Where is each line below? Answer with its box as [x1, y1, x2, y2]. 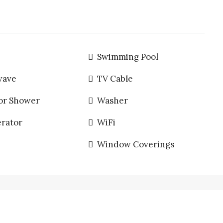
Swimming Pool [97, 51, 158, 62]
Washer [97, 95, 128, 106]
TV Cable [97, 73, 133, 84]
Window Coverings [97, 139, 174, 150]
